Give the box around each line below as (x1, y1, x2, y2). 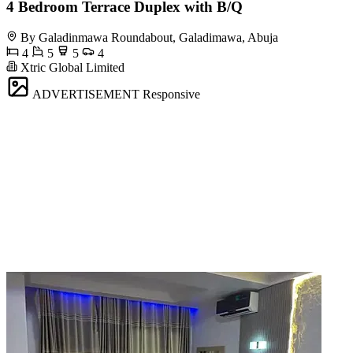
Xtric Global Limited (17, 61, 124, 74)
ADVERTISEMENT (32, 87, 139, 101)
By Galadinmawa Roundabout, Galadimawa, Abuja (20, 31, 278, 44)
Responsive (143, 87, 200, 101)
